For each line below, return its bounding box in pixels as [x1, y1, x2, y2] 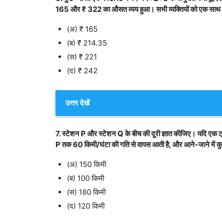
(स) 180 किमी [66, 187, 106, 197]
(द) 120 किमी [66, 201, 105, 211]
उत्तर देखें [65, 98, 90, 108]
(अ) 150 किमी [66, 160, 106, 169]
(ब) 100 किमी [66, 173, 104, 183]
